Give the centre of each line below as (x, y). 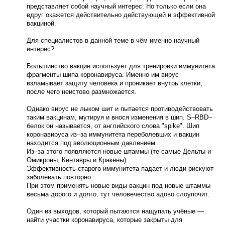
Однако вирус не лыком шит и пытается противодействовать (120, 109)
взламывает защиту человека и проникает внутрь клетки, (114, 83)
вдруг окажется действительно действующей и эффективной (121, 15)
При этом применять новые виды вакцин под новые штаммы (118, 186)
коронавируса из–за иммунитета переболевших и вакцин (113, 134)
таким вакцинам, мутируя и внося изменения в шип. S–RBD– (119, 117)
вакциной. (41, 23)
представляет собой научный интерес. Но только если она (116, 6)
